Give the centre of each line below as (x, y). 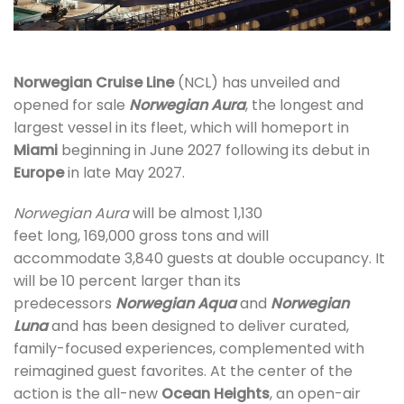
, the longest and (304, 105)
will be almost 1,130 (196, 214)
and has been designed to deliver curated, (198, 326)
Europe (39, 172)
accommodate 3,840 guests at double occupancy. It (199, 259)
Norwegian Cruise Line (94, 82)
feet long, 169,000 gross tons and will (141, 236)
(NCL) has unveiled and (257, 82)
